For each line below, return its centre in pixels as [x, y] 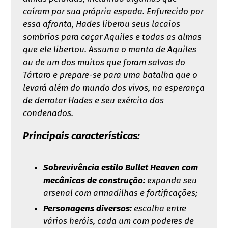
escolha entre [159, 208]
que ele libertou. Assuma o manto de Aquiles [109, 49]
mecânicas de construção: [94, 180]
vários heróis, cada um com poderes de [118, 221]
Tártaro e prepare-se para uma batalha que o [110, 75]
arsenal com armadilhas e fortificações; [120, 193]
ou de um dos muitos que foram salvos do [104, 62]
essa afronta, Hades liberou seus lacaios [101, 24]
